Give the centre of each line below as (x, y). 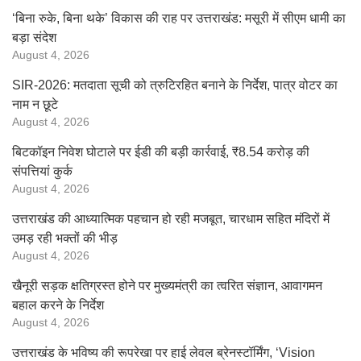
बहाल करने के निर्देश (58, 305)
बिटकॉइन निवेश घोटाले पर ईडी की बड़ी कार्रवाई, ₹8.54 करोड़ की (161, 152)
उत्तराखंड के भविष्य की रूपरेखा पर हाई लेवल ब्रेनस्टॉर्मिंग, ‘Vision (164, 353)
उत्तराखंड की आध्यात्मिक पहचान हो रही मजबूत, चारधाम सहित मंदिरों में (171, 219)
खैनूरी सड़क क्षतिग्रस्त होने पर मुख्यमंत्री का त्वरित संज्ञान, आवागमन (167, 286)
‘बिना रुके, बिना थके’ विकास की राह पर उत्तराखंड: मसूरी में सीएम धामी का (179, 18)
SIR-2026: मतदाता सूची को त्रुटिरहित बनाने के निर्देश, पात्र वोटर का (175, 85)
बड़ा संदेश (34, 37)
